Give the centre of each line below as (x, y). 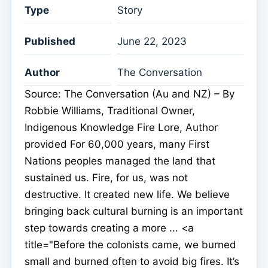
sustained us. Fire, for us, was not (106, 177)
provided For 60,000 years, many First (117, 144)
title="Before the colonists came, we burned (130, 244)
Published (50, 41)
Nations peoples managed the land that (120, 161)
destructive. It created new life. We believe (127, 194)
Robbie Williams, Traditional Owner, (110, 110)
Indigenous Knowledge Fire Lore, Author (121, 127)
